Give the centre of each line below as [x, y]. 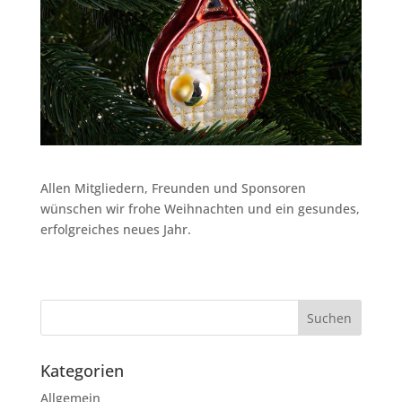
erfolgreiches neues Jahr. [115, 230]
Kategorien [82, 371]
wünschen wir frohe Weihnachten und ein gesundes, [200, 209]
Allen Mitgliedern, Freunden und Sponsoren [173, 188]
